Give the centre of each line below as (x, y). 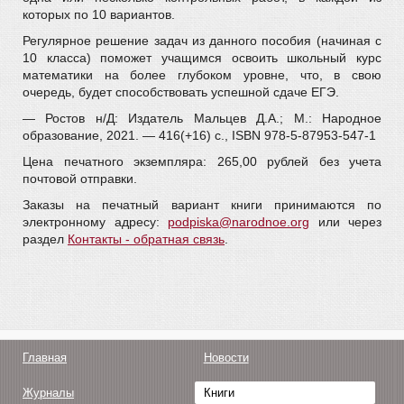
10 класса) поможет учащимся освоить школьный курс (202, 58)
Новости (226, 358)
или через (345, 222)
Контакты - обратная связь (146, 239)
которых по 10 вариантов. (99, 14)
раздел (45, 239)
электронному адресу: (95, 222)
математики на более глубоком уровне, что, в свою (202, 75)
